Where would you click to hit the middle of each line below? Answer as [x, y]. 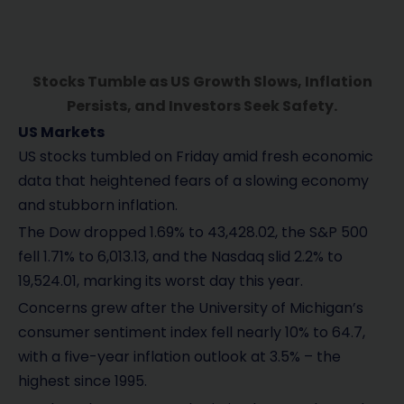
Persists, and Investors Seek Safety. [202, 106]
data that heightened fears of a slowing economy [193, 181]
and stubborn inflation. [98, 206]
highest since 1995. [83, 381]
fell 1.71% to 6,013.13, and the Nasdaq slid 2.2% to [180, 257]
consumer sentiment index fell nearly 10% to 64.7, [192, 333]
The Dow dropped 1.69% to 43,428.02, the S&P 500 [193, 233]
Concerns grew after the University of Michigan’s [191, 308]
